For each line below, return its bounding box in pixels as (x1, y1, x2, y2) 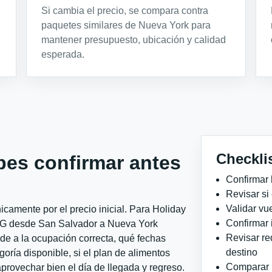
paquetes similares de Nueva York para (41, 19, 211, 30)
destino (226, 246, 257, 257)
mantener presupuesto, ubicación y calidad (41, 34, 226, 45)
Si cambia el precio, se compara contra (41, 5, 209, 16)
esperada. (41, 49, 85, 59)
